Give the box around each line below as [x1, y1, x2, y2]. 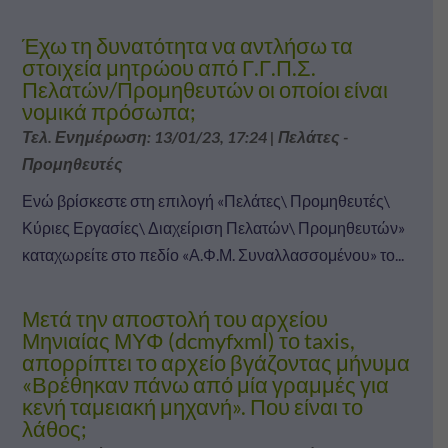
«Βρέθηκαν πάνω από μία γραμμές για [21, 370, 389, 398]
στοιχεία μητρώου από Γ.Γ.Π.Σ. [21, 53, 316, 81]
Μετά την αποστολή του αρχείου [21, 304, 328, 332]
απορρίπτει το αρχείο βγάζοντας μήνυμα [21, 348, 410, 376]
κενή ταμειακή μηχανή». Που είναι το [21, 392, 363, 420]
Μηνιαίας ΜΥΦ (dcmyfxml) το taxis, [21, 326, 355, 354]
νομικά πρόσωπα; [21, 97, 196, 125]
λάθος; [21, 414, 87, 442]
